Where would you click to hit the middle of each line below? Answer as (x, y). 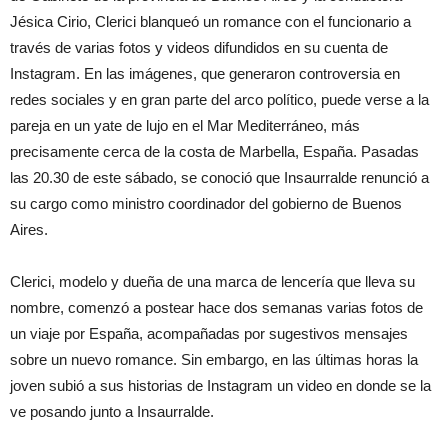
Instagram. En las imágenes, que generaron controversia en (205, 74)
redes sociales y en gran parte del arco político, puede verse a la (219, 100)
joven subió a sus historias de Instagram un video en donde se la (220, 386)
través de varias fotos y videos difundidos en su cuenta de (199, 48)
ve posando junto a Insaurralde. (112, 412)
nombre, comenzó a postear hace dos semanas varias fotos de (216, 308)
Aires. (29, 230)
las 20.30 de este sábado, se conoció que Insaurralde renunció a (219, 178)
